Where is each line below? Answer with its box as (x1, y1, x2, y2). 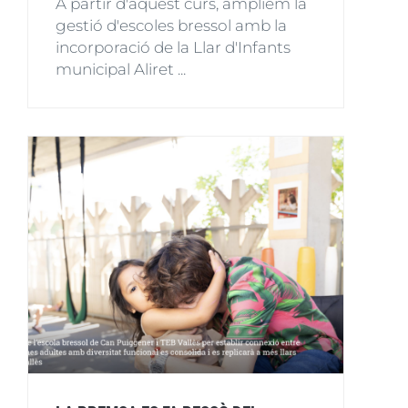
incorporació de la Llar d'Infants (56, 38, 291, 56)
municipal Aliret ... (56, 60, 186, 78)
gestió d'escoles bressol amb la (56, 16, 287, 35)
